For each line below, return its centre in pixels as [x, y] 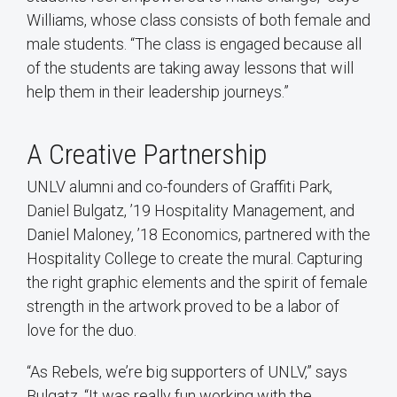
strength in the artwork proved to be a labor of [183, 306]
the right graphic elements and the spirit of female [197, 282]
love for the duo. [82, 330]
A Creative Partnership [147, 154]
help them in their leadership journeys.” [158, 91]
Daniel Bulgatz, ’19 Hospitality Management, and [191, 210]
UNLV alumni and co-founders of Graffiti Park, [179, 186]
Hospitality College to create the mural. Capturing [195, 258]
